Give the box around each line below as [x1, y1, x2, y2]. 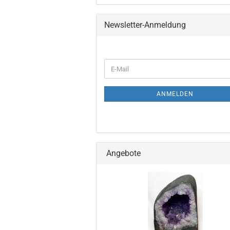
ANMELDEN [157, 90, 194, 98]
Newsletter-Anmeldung [104, 20, 186, 30]
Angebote [104, 148, 141, 159]
